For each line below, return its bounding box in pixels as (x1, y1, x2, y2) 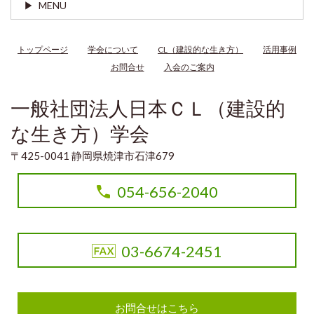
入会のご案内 (163, 62, 214, 73)
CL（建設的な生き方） (158, 44, 243, 55)
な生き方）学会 (11, 121, 149, 146)
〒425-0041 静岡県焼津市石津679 (11, 149, 175, 163)
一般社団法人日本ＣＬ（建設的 (11, 96, 285, 121)
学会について (88, 44, 138, 55)
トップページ (18, 44, 68, 55)
